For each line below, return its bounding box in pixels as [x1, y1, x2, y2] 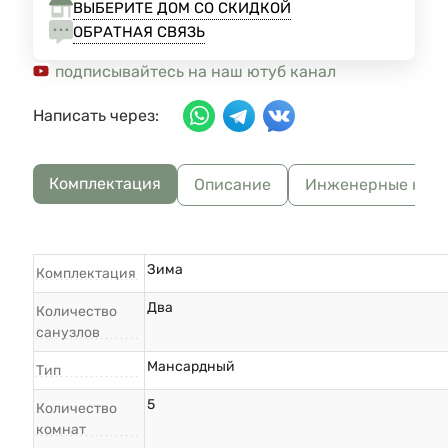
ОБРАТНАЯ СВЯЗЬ [73, 22, 205, 41]
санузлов [36, 324, 100, 342]
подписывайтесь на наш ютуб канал [51, 62, 336, 82]
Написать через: [33, 106, 159, 126]
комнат [36, 421, 86, 439]
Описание [194, 175, 271, 195]
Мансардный [147, 358, 235, 376]
